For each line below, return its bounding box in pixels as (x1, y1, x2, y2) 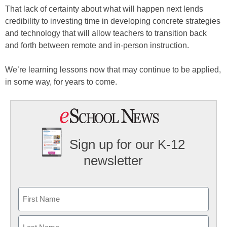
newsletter (84, 153, 143, 168)
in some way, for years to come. (5, 78, 117, 87)
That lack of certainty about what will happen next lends (5, 5, 203, 14)
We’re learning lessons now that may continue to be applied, (5, 65, 221, 74)
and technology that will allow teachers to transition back (5, 29, 207, 38)
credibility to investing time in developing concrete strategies (5, 17, 220, 26)
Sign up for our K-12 (69, 137, 185, 153)
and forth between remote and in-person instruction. (5, 41, 189, 50)
